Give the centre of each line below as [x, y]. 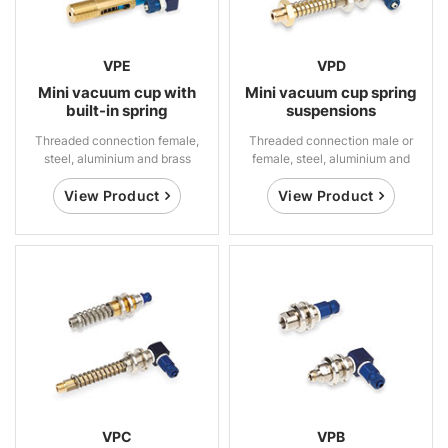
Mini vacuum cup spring [331, 93]
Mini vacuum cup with [117, 93]
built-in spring [117, 111]
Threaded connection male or [331, 141]
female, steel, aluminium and [331, 159]
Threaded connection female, [117, 141]
